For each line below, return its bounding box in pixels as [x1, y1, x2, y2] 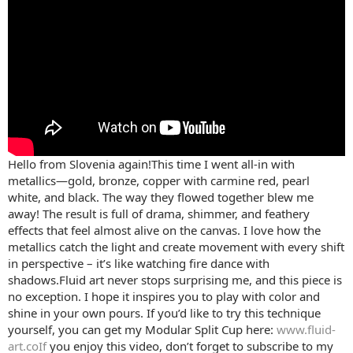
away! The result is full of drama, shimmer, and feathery [8, 205, 310, 221]
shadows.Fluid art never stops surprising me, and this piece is [8, 271, 342, 288]
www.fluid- [277, 321, 336, 337]
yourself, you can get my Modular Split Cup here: [8, 321, 277, 337]
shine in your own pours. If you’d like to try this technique [8, 304, 321, 321]
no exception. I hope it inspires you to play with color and [8, 288, 320, 304]
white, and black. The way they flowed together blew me [8, 188, 314, 205]
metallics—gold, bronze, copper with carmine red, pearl [8, 172, 310, 188]
